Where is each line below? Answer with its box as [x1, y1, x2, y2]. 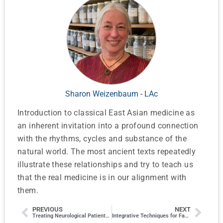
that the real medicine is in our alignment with [17, 173, 187, 183]
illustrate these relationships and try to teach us [17, 160, 193, 170]
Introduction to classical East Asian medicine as [17, 108, 195, 118]
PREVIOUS [32, 206, 63, 214]
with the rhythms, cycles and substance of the [17, 134, 187, 144]
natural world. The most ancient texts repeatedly [17, 147, 196, 157]
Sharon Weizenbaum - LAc [65, 89, 158, 99]
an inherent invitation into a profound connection [17, 121, 199, 131]
